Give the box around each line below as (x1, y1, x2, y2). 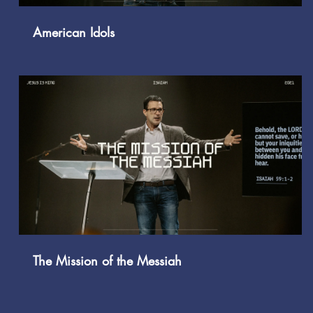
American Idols (33, 23, 115, 41)
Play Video (156, 150, 201, 161)
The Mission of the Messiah (33, 252, 182, 269)
